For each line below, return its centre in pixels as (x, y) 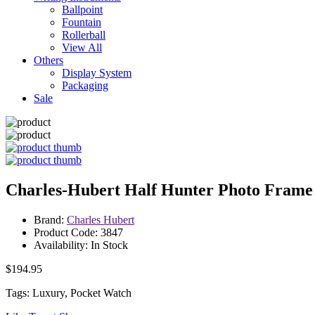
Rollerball (84, 35)
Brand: (50, 219)
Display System (97, 73)
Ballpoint (82, 9)
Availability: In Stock (81, 245)
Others (49, 60)
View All (82, 47)
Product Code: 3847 (78, 232)
